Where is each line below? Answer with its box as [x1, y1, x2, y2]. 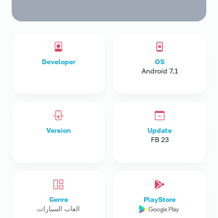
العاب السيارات [37, 204, 80, 213]
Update [147, 126, 172, 135]
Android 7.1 [141, 67, 178, 75]
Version [46, 126, 71, 135]
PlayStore [144, 195, 176, 203]
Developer [41, 57, 75, 66]
